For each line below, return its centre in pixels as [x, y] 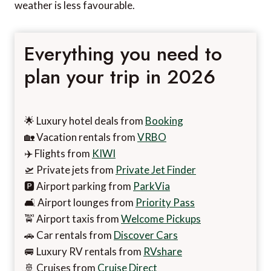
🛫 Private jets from [70, 169]
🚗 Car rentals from [69, 235]
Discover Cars [146, 235]
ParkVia [152, 186]
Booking [164, 120]
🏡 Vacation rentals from [81, 137]
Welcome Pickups [161, 218]
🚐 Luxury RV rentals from [84, 251]
